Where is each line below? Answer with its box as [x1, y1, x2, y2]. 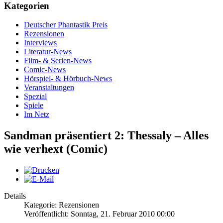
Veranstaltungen [24, 83, 74, 92]
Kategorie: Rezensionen [24, 201, 99, 210]
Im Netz [24, 110, 49, 119]
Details [4, 192, 26, 201]
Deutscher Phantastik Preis [24, 20, 108, 29]
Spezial [24, 92, 47, 101]
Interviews [24, 38, 57, 47]
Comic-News [24, 65, 66, 74]
